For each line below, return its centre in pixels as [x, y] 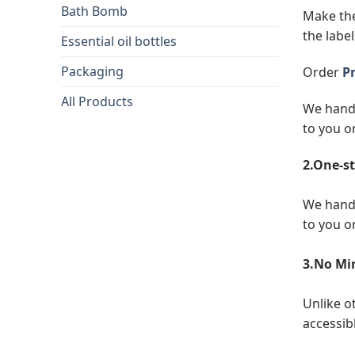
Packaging [92, 71]
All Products [97, 101]
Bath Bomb [94, 11]
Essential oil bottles [119, 41]
